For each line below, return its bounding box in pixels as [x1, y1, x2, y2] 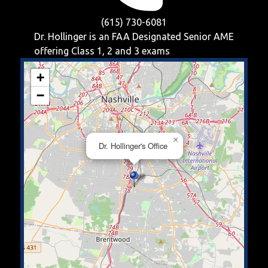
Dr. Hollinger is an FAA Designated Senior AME [34, 31, 234, 42]
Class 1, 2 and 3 [71, 45, 139, 56]
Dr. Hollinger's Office [98, 140, 167, 151]
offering [34, 45, 71, 56]
